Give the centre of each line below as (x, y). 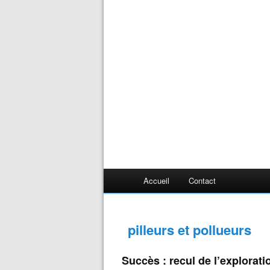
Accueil (156, 181)
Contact (202, 181)
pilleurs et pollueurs (190, 230)
